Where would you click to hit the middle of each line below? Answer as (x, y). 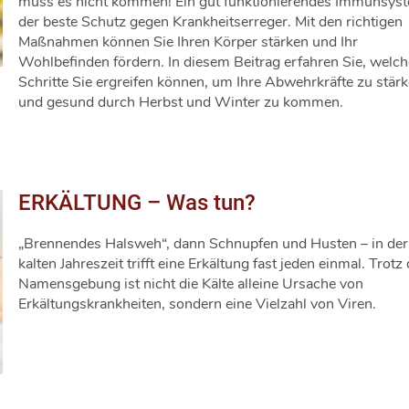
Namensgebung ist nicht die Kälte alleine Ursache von (191, 284)
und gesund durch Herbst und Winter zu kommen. (181, 102)
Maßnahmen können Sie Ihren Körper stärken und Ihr (188, 42)
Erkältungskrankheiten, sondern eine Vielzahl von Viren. (197, 304)
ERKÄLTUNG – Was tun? (137, 203)
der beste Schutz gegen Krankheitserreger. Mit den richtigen (210, 22)
